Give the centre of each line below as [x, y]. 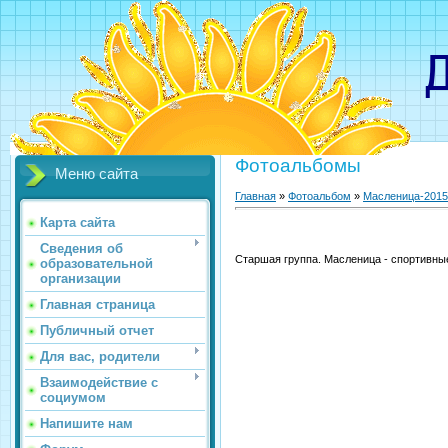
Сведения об [81, 248]
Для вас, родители [100, 356]
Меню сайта [96, 174]
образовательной [96, 263]
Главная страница [97, 304]
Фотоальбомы [298, 165]
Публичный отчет [97, 330]
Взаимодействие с [99, 382]
